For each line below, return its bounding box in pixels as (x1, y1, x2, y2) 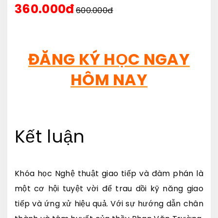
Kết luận (15, 124, 85, 149)
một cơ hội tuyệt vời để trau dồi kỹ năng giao (15, 182, 203, 194)
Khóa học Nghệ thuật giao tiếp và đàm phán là (15, 167, 203, 179)
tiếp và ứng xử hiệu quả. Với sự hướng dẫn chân (15, 198, 203, 209)
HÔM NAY (70, 68, 148, 91)
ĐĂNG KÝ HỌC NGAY (28, 48, 190, 70)
